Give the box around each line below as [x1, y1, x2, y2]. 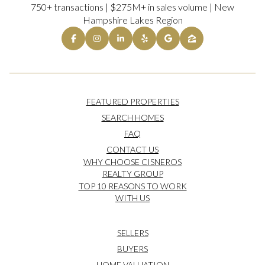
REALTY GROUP [102, 168, 163, 179]
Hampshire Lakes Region [82, 14, 183, 25]
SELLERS [117, 227, 148, 238]
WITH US [115, 192, 150, 203]
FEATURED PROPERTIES [86, 96, 179, 106]
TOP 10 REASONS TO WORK [78, 180, 187, 191]
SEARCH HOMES [101, 112, 164, 122]
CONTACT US [106, 144, 159, 154]
